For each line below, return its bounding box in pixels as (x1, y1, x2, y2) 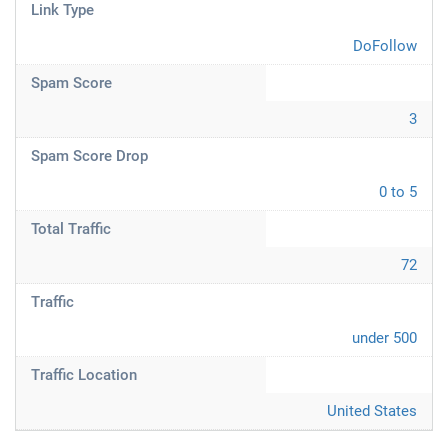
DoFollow (353, 37, 417, 55)
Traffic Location (31, 366, 137, 384)
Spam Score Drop (31, 147, 148, 165)
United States (327, 402, 417, 420)
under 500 (352, 329, 417, 347)
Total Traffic (31, 220, 111, 238)
